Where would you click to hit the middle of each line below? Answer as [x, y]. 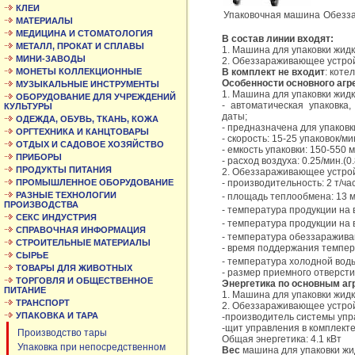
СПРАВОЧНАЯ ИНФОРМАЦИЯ [81, 230]
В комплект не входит [273, 73]
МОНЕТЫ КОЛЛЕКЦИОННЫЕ [79, 71]
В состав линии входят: [278, 39]
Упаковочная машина [272, 15]
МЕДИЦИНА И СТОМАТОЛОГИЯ [84, 33]
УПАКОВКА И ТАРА [57, 315]
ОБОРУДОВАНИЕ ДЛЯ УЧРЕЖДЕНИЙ [96, 97]
